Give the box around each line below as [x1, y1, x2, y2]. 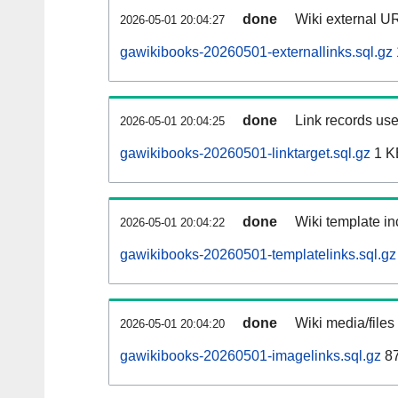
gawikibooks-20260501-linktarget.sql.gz [120, 146, 370, 162]
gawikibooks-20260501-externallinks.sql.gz [120, 44, 393, 60]
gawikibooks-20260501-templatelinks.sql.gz [120, 247, 396, 263]
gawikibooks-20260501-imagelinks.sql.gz [120, 348, 381, 364]
